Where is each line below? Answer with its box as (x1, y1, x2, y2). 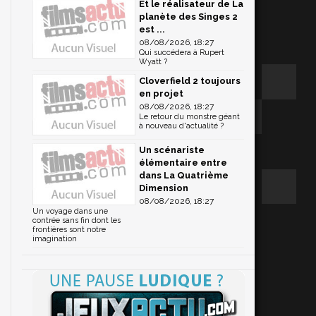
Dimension (139, 183, 188, 194)
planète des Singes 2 (139, 11, 238, 22)
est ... (139, 23, 165, 35)
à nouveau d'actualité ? (139, 121, 224, 130)
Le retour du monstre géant (139, 111, 240, 121)
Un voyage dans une (32, 207, 108, 217)
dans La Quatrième (139, 170, 229, 181)
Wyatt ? (139, 56, 167, 66)
